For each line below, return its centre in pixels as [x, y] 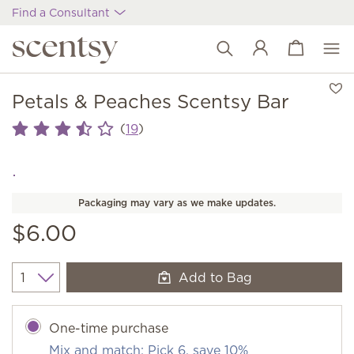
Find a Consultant [62, 12]
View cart [299, 48]
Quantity [38, 286]
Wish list [296, 58]
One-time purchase [109, 328]
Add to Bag [216, 277]
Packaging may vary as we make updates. [177, 203]
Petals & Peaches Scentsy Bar [151, 101]
